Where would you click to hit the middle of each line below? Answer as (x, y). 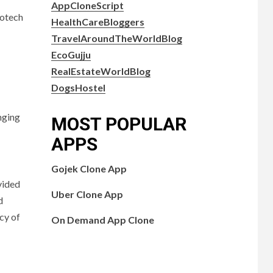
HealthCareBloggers (97, 21)
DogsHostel (78, 87)
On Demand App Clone (102, 219)
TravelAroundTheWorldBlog (116, 38)
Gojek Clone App (89, 168)
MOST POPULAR (119, 124)
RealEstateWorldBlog (101, 71)
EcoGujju (71, 54)
